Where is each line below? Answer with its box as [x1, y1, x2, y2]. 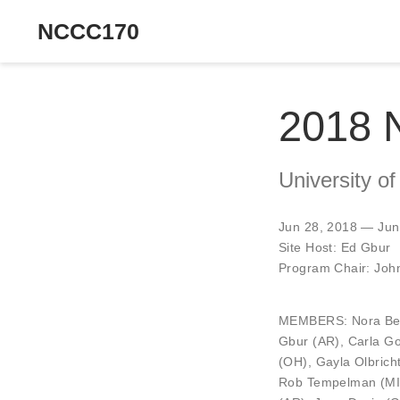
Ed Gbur [340, 239, 391, 254]
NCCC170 [37, 18, 139, 44]
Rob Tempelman [279, 374, 377, 389]
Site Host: [279, 239, 341, 254]
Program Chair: [279, 260, 375, 275]
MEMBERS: [279, 312, 352, 328]
